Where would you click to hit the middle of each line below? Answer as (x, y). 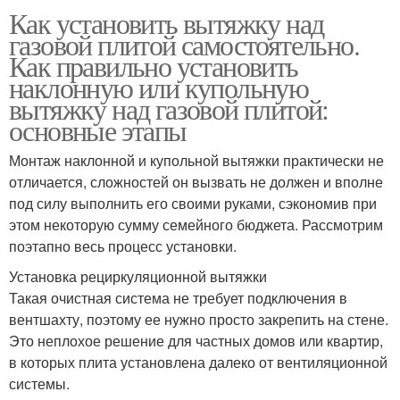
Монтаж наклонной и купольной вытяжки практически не (196, 161)
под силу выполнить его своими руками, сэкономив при (193, 204)
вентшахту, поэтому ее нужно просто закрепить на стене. (199, 320)
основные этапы (98, 130)
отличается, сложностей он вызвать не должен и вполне (196, 182)
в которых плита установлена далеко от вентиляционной (198, 362)
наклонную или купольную (159, 87)
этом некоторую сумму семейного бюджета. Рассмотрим (196, 225)
